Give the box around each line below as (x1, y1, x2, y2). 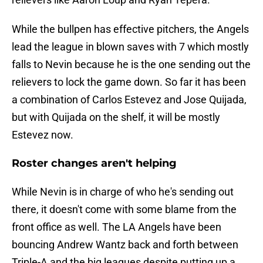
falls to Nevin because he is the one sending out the (12, 58, 251, 71)
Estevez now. (12, 129, 73, 141)
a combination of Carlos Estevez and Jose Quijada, (12, 93, 247, 106)
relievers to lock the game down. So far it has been (12, 76, 246, 89)
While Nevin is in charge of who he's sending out (12, 186, 234, 198)
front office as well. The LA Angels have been (12, 221, 221, 234)
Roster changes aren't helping (12, 157, 177, 170)
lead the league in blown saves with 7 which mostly (12, 41, 249, 53)
